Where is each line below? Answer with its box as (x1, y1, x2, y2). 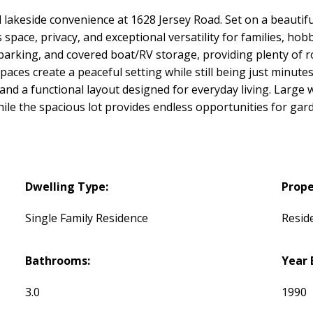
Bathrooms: (25, 252, 91, 268)
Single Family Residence (25, 210, 149, 226)
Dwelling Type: (25, 178, 109, 194)
